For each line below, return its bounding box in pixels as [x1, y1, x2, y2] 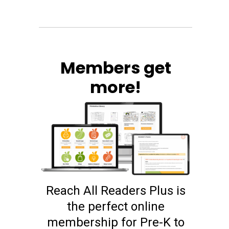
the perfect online [66, 199, 165, 214]
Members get [60, 56, 171, 79]
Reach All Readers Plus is [45, 183, 186, 198]
